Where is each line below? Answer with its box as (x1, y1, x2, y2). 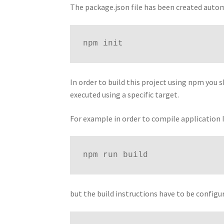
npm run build (82, 150, 148, 160)
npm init (82, 39, 123, 48)
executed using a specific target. (70, 89, 181, 100)
